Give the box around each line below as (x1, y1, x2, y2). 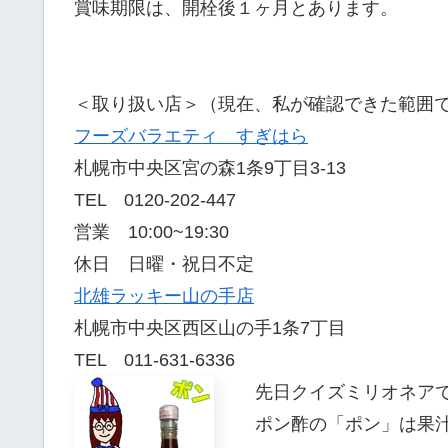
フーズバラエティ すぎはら (74, 125, 308, 146)
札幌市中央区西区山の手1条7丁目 (74, 317, 346, 338)
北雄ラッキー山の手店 (74, 285, 254, 306)
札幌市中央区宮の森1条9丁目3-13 (74, 157, 346, 178)
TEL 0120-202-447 (74, 189, 236, 210)
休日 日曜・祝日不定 (74, 253, 254, 274)
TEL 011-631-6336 (74, 349, 253, 370)
